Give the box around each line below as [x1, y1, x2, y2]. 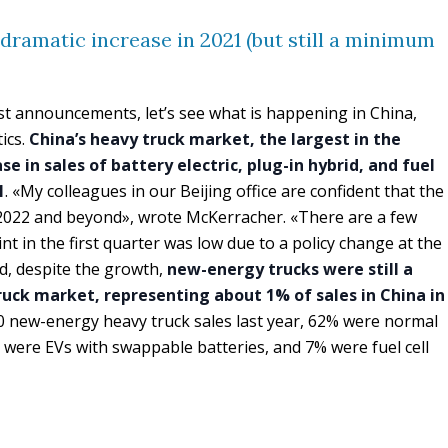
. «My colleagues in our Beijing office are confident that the [5, 180, 444, 202]
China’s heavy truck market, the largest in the [29, 128, 401, 150]
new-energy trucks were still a [167, 258, 413, 280]
